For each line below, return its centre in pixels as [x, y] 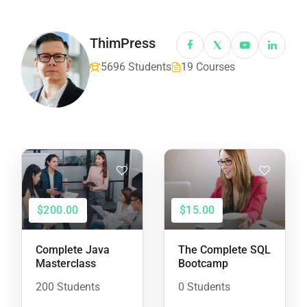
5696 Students [136, 67]
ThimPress [123, 43]
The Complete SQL [224, 250]
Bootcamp [203, 264]
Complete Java [73, 250]
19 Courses [208, 67]
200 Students [68, 287]
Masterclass [66, 264]
